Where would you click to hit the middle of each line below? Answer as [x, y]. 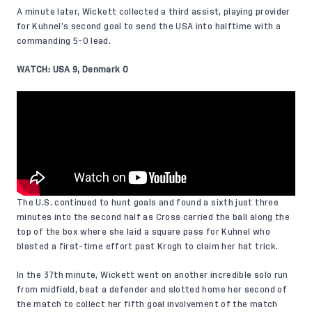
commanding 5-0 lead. [65, 41]
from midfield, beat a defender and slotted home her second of [152, 289]
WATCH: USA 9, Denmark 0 [73, 69]
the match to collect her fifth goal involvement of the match [147, 304]
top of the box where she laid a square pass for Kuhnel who [143, 232]
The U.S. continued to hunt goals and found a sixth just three [148, 202]
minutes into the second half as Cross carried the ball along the [154, 217]
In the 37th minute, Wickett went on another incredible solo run [153, 275]
